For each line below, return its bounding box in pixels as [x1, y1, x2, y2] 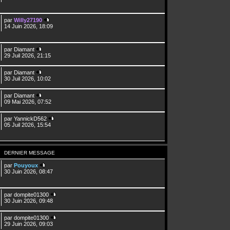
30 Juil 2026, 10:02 [4, 75, 51, 82]
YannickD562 [14, 115, 47, 122]
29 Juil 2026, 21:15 [4, 52, 51, 59]
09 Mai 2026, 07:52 [4, 98, 52, 105]
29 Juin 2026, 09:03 [4, 220, 53, 227]
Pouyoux [14, 162, 39, 168]
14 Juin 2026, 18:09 [4, 23, 53, 29]
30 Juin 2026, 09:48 [4, 197, 53, 204]
